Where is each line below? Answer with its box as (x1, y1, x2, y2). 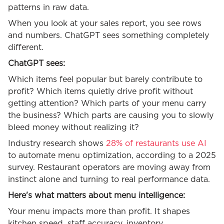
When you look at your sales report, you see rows (8, 19, 201, 28)
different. (8, 43, 43, 52)
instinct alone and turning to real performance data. (8, 175, 210, 184)
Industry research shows (8, 139, 103, 148)
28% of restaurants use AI (103, 139, 206, 148)
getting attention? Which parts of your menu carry (8, 99, 206, 108)
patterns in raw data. (8, 3, 89, 12)
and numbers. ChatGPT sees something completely (8, 31, 209, 40)
